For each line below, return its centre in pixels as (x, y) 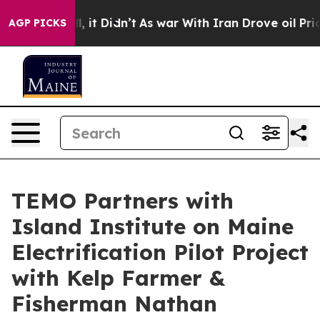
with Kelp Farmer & (118, 278)
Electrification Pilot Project (160, 252)
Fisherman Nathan (114, 304)
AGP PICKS (37, 23)
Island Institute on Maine (152, 226)
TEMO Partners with (122, 201)
